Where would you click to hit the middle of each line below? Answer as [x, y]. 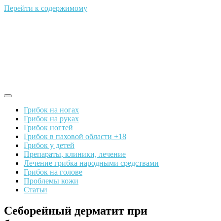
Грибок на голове [53, 172]
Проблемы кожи [51, 181]
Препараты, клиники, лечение [75, 154]
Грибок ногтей [48, 128]
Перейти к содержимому [46, 8]
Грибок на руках [51, 119]
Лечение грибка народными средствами [91, 163]
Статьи [36, 190]
